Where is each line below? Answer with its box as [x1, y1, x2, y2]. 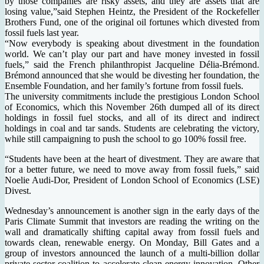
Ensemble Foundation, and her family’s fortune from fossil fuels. [5, 80, 243, 91]
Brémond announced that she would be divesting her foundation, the [5, 70, 259, 80]
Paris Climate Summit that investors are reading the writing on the [5, 216, 259, 226]
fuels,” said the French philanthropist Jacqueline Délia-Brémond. [5, 59, 259, 70]
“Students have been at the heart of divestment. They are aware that [5, 153, 259, 164]
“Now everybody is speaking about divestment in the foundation [5, 38, 259, 48]
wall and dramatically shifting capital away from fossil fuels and [5, 226, 259, 237]
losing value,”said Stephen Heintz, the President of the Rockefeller [5, 6, 259, 16]
